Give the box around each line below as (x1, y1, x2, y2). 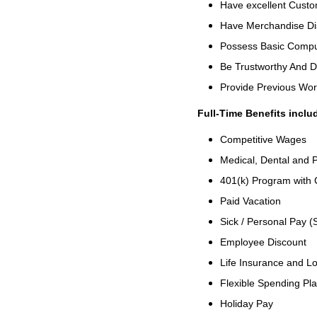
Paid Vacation (219, 195, 281, 207)
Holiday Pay (219, 298, 273, 309)
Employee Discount (219, 236, 306, 248)
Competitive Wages (219, 134, 306, 145)
